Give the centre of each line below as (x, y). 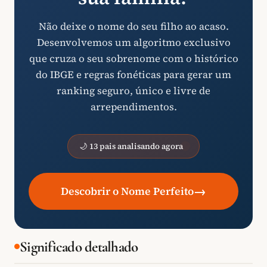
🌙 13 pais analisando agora (131, 146)
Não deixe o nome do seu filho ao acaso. (133, 26)
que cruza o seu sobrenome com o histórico (133, 58)
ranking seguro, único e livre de (133, 91)
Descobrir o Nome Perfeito (127, 191)
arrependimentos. (133, 107)
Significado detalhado (79, 246)
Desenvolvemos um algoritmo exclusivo (133, 42)
